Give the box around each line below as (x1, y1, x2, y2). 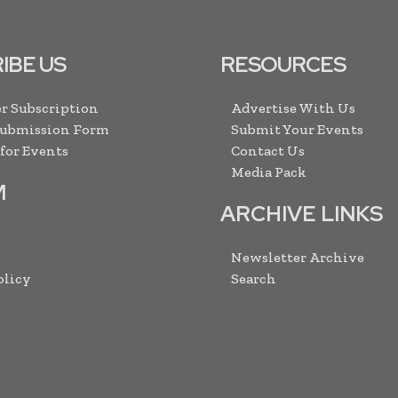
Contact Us (231, 141, 305, 159)
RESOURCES (220, 50, 346, 78)
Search (231, 269, 276, 287)
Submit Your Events (231, 120, 363, 138)
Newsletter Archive (231, 248, 364, 266)
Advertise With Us (231, 99, 355, 116)
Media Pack (231, 163, 306, 180)
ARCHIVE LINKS (220, 199, 383, 227)
